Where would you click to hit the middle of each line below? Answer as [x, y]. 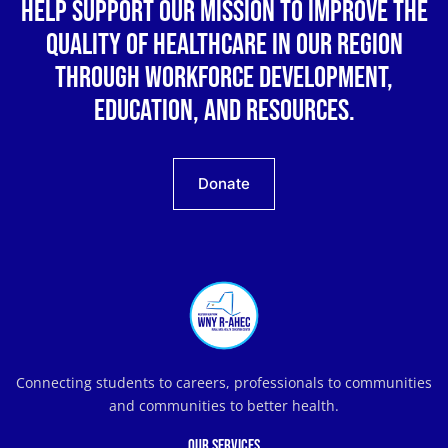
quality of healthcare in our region [224, 44]
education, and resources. [224, 110]
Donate [224, 183]
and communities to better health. [224, 405]
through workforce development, [224, 77]
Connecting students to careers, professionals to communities [224, 382]
